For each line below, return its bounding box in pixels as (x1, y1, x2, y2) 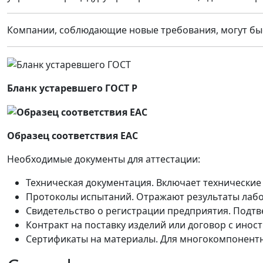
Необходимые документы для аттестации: (7, 153, 200, 166)
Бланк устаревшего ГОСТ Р (7, 81, 137, 95)
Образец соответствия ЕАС (7, 129, 138, 143)
